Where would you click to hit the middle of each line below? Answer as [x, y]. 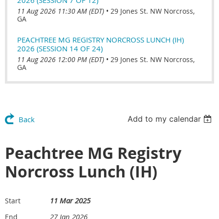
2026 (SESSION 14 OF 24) [60, 48]
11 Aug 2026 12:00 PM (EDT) [61, 59]
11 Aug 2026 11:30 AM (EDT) [61, 11]
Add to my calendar [164, 119]
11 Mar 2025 [70, 200]
